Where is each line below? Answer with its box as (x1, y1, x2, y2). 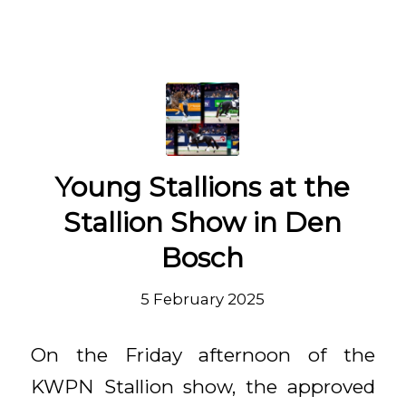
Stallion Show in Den (63, 205, 343, 239)
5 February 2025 (140, 289, 266, 308)
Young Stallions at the (55, 169, 351, 204)
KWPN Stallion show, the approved (30, 374, 376, 398)
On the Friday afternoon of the (30, 343, 376, 366)
